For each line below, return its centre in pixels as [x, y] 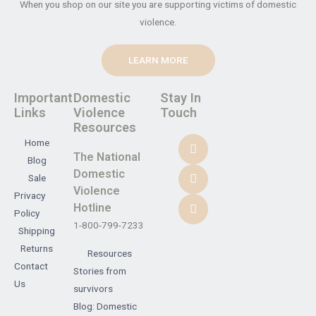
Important [43, 98]
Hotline [93, 208]
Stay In [181, 98]
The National [107, 157]
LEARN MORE [158, 60]
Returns [37, 249]
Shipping [37, 231]
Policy [27, 213]
